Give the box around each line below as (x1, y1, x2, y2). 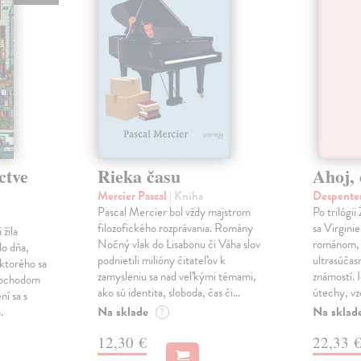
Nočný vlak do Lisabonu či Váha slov (97, 234, 260, 253)
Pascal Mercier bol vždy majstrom (97, 202, 251, 221)
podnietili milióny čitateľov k (97, 251, 226, 269)
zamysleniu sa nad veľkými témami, (97, 267, 256, 285)
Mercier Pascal (97, 186, 169, 205)
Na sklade (97, 301, 148, 322)
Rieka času (97, 162, 180, 189)
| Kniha (168, 186, 203, 205)
